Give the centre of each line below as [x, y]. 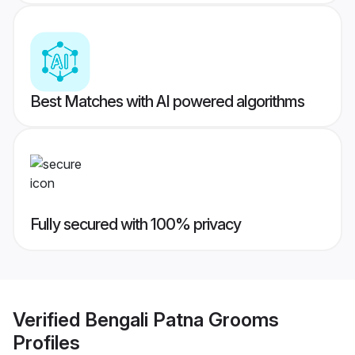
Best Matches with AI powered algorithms [167, 102]
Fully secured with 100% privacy [136, 225]
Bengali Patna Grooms [182, 319]
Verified [49, 319]
